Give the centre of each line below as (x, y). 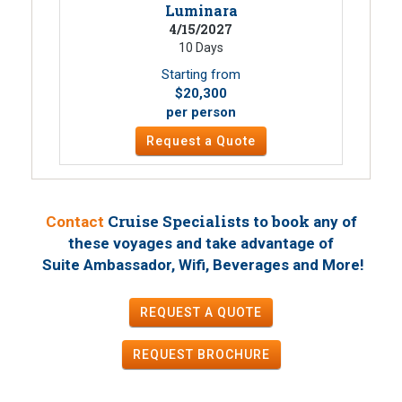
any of (335, 222)
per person (201, 112)
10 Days (201, 48)
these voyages (120, 243)
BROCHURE (233, 354)
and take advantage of (253, 243)
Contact (74, 222)
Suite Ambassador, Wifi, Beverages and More (199, 265)
